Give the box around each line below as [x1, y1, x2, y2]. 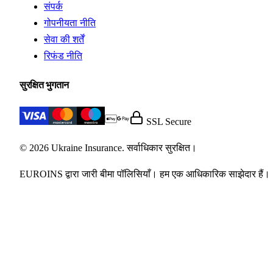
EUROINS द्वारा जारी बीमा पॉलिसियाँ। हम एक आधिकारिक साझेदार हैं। [19, 168, 270, 179]
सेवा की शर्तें [44, 34, 84, 45]
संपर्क [44, 1, 63, 12]
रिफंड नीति [44, 51, 82, 62]
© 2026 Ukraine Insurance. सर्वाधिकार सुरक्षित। [19, 142, 197, 153]
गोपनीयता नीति [44, 18, 96, 29]
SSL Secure [144, 116, 192, 127]
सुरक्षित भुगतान [19, 80, 69, 91]
